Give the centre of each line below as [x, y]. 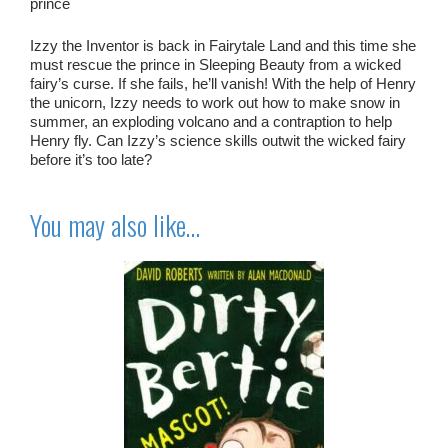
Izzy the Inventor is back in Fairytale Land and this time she [223, 45]
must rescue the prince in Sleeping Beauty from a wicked [215, 64]
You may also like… [115, 224]
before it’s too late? [91, 159]
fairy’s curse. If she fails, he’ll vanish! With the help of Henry [223, 83]
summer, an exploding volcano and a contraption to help [211, 121]
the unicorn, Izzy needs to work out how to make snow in [215, 102]
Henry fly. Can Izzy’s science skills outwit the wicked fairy [218, 140]
